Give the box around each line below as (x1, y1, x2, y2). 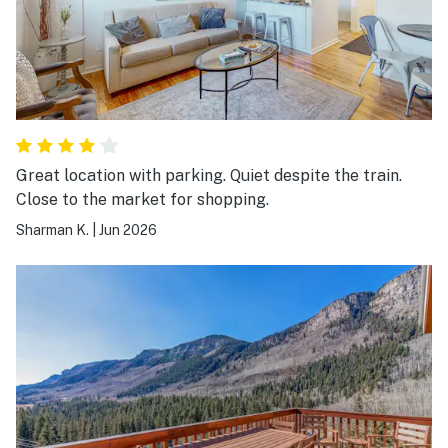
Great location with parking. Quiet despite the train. (16, 166, 230, 186)
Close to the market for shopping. (16, 190, 269, 210)
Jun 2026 (99, 222, 157, 239)
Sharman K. (16, 222, 89, 239)
